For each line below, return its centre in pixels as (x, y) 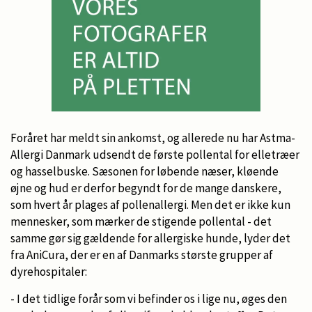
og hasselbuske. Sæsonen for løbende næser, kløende (145, 171)
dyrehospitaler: (49, 271)
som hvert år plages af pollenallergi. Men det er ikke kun (150, 204)
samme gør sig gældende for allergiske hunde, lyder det (150, 238)
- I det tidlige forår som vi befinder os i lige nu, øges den (149, 298)
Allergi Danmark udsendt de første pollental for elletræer (155, 154)
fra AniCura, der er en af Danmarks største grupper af (142, 255)
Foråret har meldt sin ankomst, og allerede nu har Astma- (153, 138)
